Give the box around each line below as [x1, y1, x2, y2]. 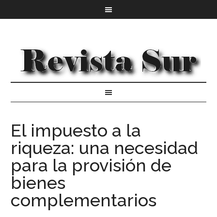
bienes [11, 172, 66, 193]
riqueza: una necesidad [11, 138, 199, 158]
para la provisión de [11, 155, 172, 175]
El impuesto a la [11, 120, 141, 140]
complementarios [11, 190, 157, 210]
